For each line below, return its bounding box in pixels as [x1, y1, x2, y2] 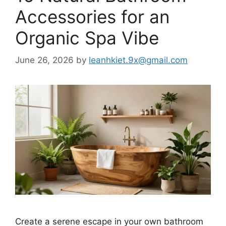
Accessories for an [15, 6, 169, 27]
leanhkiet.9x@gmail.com [89, 55, 188, 66]
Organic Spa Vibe [15, 27, 159, 48]
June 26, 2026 [15, 55, 74, 66]
